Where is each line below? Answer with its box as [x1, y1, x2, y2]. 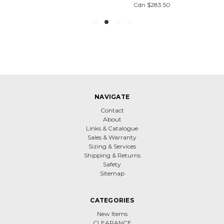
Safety [103, 160, 121, 168]
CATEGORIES [90, 196, 134, 204]
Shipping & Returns [83, 151, 140, 159]
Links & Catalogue [86, 124, 138, 132]
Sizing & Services [88, 142, 136, 150]
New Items [96, 209, 127, 217]
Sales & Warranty [87, 133, 136, 141]
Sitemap [99, 169, 124, 177]
